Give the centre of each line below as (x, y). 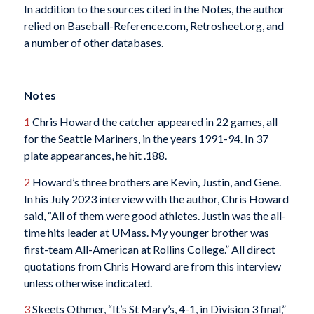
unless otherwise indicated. (88, 282)
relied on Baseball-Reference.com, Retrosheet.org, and (153, 26)
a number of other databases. (93, 43)
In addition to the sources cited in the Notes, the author (154, 9)
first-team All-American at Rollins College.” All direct (149, 249)
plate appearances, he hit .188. (95, 156)
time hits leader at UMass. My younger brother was (146, 232)
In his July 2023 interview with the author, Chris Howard (156, 198)
